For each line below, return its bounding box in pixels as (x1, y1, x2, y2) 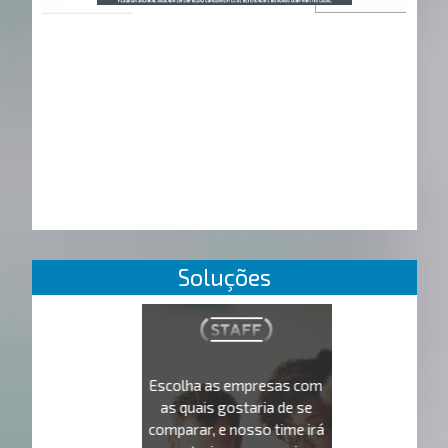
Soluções (177, 262, 271, 291)
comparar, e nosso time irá (148, 419, 325, 438)
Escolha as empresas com (149, 375, 323, 394)
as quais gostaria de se (160, 397, 313, 416)
